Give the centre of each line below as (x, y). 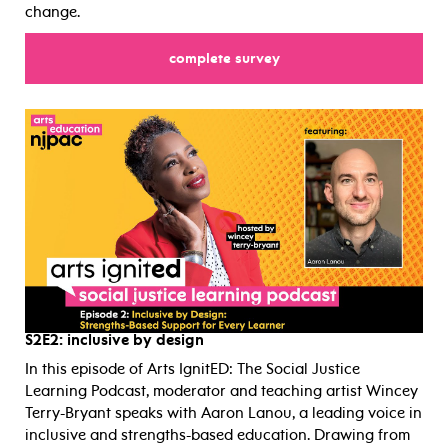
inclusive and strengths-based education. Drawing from (217, 434)
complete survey (224, 58)
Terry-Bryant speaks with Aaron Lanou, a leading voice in (223, 412)
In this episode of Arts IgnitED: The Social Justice (192, 368)
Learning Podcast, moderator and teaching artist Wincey (221, 390)
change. (52, 11)
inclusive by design (133, 339)
